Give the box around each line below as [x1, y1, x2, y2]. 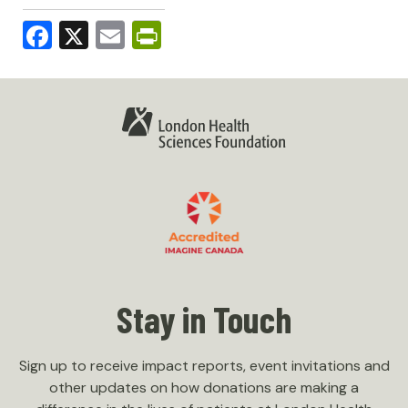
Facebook [52, 21, 188, 60]
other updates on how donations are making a [49, 378, 359, 398]
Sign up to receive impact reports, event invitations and [18, 356, 390, 376]
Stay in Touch [117, 297, 291, 342]
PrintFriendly [161, 21, 334, 60]
